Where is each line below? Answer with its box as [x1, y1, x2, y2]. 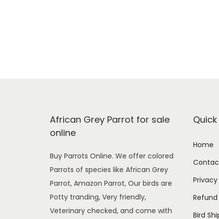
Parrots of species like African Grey [50, 164, 168, 175]
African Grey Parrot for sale [50, 113, 170, 126]
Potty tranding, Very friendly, [50, 192, 146, 202]
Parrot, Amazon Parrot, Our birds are [50, 178, 172, 188]
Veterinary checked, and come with [50, 205, 172, 216]
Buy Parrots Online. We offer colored [50, 151, 174, 161]
